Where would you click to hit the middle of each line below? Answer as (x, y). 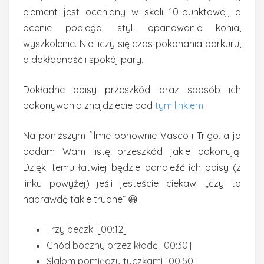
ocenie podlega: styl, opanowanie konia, (132, 28)
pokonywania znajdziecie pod (89, 105)
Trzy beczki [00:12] (87, 229)
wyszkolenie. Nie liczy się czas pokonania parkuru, (132, 44)
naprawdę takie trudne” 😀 (80, 199)
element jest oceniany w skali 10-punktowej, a (132, 12)
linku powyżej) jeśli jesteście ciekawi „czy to (132, 183)
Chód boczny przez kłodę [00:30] (119, 245)
